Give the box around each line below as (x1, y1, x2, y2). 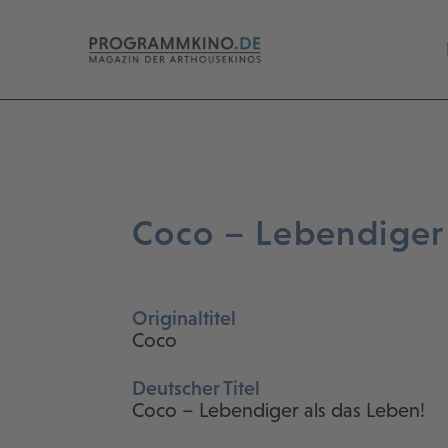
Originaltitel (132, 307, 236, 329)
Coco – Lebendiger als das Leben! (132, 399, 425, 421)
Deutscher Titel (132, 377, 260, 399)
